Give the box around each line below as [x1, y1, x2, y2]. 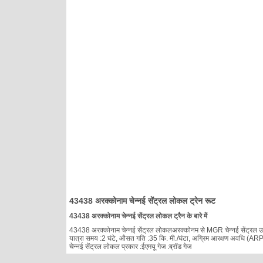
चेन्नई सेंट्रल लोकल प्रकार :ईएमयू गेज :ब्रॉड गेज [69, 242, 191, 251]
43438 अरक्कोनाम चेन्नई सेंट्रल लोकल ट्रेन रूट [69, 195, 215, 205]
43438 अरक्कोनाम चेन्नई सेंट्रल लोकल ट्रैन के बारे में [69, 211, 207, 220]
